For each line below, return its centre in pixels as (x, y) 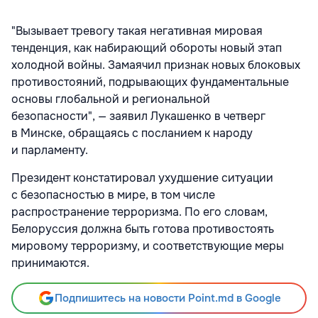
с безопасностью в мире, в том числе (113, 194)
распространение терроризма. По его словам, (139, 212)
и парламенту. (50, 150)
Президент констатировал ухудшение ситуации (142, 177)
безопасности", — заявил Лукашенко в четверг (138, 116)
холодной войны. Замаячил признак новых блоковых (156, 65)
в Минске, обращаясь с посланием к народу (132, 133)
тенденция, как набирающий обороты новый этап (147, 48)
